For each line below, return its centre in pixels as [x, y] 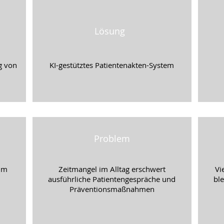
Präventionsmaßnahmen [112, 189]
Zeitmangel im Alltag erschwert [112, 169]
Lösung [110, 31]
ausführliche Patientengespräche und [112, 179]
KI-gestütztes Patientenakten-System [112, 65]
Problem [112, 138]
